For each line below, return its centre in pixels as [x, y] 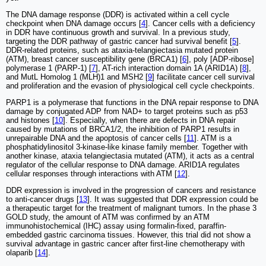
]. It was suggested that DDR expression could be [173, 199]
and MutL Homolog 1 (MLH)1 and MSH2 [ [77, 77]
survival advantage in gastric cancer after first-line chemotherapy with [125, 244]
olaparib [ [22, 253]
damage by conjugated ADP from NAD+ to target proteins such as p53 [127, 112]
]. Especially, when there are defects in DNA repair [149, 121]
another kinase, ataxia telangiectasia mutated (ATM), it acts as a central [130, 156]
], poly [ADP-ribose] [220, 59]
